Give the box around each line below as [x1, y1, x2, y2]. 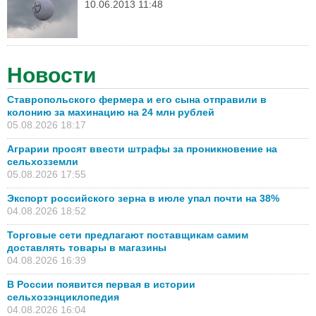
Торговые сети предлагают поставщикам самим [7, 229, 248, 241]
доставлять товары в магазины [7, 241, 166, 253]
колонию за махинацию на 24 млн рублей [7, 106, 214, 118]
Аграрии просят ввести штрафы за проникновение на [7, 142, 277, 154]
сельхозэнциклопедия [7, 291, 119, 303]
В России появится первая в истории [7, 278, 195, 290]
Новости [7, 63, 96, 87]
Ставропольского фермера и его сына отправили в [7, 93, 267, 105]
